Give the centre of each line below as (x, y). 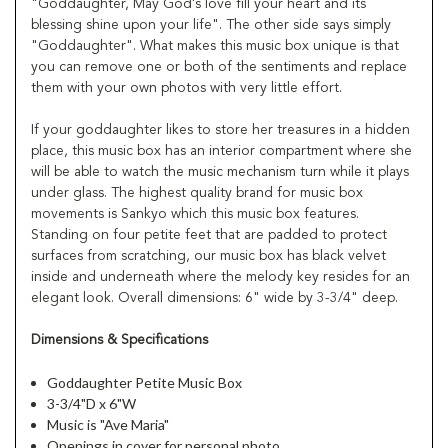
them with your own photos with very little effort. (186, 87)
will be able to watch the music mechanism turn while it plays (220, 171)
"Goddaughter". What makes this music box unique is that (215, 45)
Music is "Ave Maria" (108, 424)
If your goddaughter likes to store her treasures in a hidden (220, 129)
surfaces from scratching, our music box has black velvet (208, 255)
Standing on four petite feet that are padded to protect (209, 234)
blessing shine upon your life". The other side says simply (211, 24)
